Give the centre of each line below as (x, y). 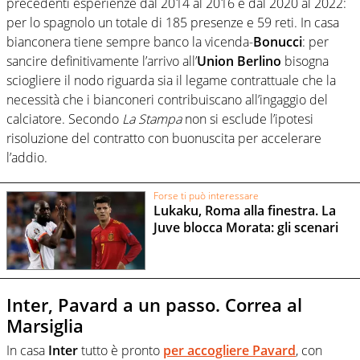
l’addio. (27, 157)
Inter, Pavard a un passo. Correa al (154, 305)
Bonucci (278, 41)
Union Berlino (239, 61)
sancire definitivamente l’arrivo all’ (102, 61)
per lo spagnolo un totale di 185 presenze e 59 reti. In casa (173, 22)
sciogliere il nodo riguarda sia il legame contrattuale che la (171, 80)
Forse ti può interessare (206, 195)
